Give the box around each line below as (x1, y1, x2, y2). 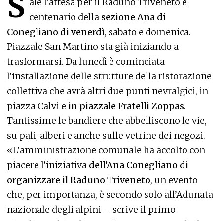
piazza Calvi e (7, 100, 68, 111)
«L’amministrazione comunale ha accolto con (7, 145, 205, 156)
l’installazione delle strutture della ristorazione (7, 71, 212, 82)
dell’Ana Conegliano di (87, 159, 188, 171)
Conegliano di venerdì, (7, 26, 107, 37)
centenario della (29, 11, 101, 23)
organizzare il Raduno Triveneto (7, 174, 150, 185)
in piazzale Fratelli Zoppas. (68, 100, 186, 111)
